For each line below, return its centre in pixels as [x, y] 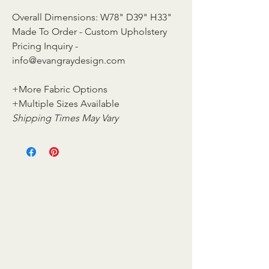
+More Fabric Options [61, 89]
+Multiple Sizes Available [66, 104]
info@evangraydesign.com [69, 60]
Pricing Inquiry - [45, 46]
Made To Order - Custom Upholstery [91, 32]
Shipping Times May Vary [65, 118]
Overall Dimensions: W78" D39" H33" [92, 17]
